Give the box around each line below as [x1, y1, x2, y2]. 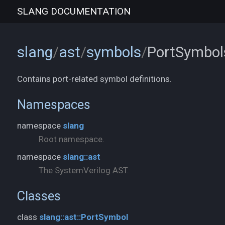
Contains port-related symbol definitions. [17, 74, 172, 84]
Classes [17, 188, 61, 203]
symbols [86, 43, 141, 61]
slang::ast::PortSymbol [39, 211, 128, 222]
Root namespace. [38, 134, 104, 144]
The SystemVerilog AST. [38, 165, 129, 175]
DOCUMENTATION [51, 6, 131, 17]
